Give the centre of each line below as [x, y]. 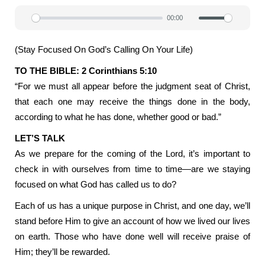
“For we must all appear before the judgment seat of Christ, [132, 86]
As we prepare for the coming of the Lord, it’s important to [132, 153]
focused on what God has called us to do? [96, 184]
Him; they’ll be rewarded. [62, 252]
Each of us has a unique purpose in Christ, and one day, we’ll [132, 206]
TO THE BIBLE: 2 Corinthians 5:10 [86, 71]
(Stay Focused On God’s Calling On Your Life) [104, 49]
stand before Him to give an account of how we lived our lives [132, 221]
